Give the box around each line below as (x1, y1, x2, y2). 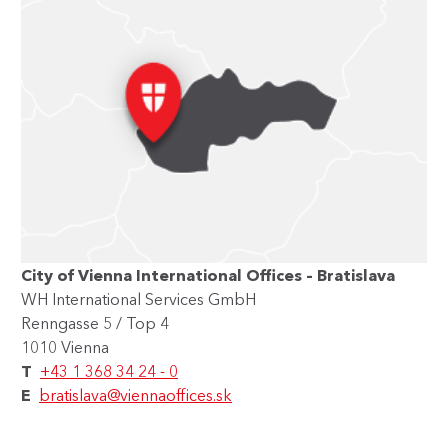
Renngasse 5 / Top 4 (21, 312, 169, 333)
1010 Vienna (21, 336, 109, 357)
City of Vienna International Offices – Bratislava (21, 264, 395, 285)
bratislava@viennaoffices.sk (39, 384, 232, 405)
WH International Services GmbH (21, 288, 256, 309)
